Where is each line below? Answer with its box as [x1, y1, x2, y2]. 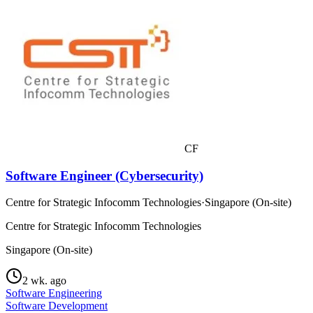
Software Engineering [6, 287, 102, 300]
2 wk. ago [22, 275, 66, 287]
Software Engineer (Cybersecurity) [6, 168, 203, 183]
